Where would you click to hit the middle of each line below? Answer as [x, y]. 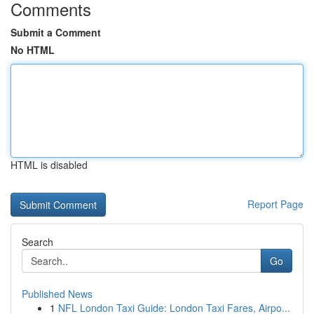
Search [37, 242]
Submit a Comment [56, 32]
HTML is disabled [49, 165]
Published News [57, 294]
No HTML [33, 50]
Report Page [275, 204]
